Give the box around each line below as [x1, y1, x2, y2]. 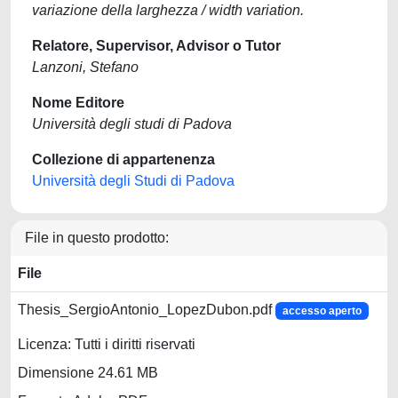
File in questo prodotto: [25, 230, 169, 245]
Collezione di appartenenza [32, 152, 215, 167]
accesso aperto [282, 305, 362, 317]
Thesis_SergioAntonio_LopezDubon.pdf [18, 302, 275, 317]
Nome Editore [32, 95, 124, 110]
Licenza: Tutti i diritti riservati [18, 337, 195, 353]
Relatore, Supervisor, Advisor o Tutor [32, 38, 281, 53]
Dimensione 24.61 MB [18, 365, 158, 381]
